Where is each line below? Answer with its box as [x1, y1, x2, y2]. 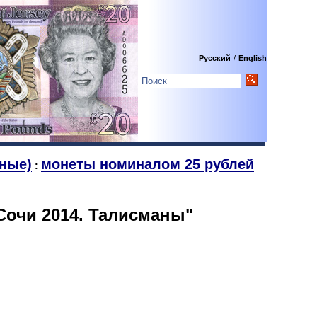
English [238, 54, 267, 62]
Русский [199, 54, 231, 62]
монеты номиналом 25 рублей [41, 156, 254, 172]
